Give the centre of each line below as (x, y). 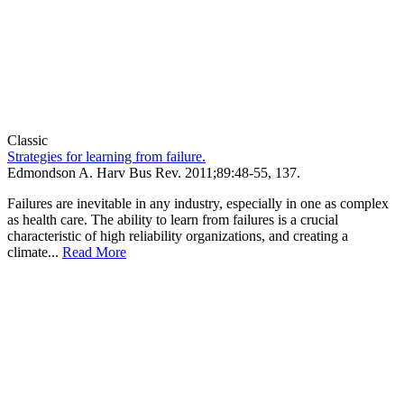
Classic (28, 140)
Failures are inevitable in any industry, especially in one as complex (198, 203)
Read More (94, 252)
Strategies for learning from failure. (106, 156)
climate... (35, 252)
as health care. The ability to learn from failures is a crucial (173, 219)
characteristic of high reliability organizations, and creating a (178, 235)
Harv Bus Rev (137, 172)
